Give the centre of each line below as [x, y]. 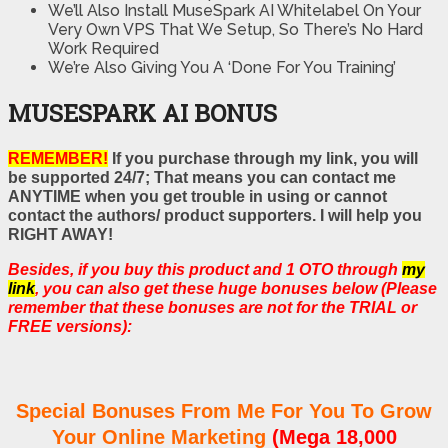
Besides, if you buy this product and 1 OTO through [205, 269]
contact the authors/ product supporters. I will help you [215, 215]
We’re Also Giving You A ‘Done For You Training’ [222, 68]
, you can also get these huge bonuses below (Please [236, 288]
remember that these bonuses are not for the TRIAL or [212, 307]
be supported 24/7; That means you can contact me [202, 177]
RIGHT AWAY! [60, 234]
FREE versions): [70, 326]
